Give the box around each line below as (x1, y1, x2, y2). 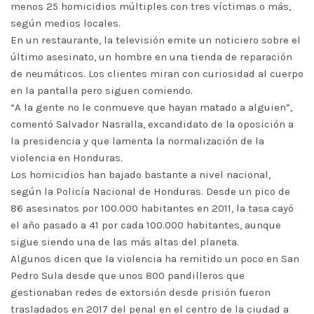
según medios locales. (11, 17, 121, 29)
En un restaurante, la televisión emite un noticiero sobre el (11, 34, 301, 46)
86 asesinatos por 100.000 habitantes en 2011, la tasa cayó (11, 202, 294, 214)
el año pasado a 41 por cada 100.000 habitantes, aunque (11, 219, 281, 231)
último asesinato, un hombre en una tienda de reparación (11, 50, 292, 63)
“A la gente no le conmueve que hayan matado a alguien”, (11, 101, 292, 114)
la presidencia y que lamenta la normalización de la (11, 135, 264, 147)
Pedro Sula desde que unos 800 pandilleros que (11, 269, 245, 282)
